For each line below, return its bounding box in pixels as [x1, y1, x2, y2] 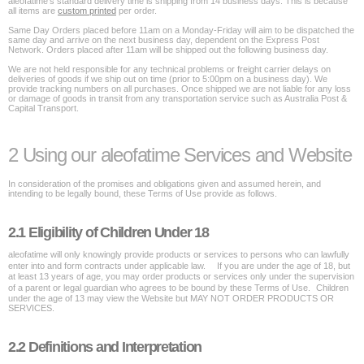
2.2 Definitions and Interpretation [8, 339, 202, 355]
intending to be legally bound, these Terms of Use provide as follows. [8, 188, 277, 198]
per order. [116, 6, 159, 15]
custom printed [58, 6, 116, 15]
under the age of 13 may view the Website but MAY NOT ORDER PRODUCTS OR [8, 293, 334, 303]
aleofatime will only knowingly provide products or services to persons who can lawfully [8, 249, 349, 259]
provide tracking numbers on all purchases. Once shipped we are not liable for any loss [8, 84, 351, 93]
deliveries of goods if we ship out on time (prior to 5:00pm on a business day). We [8, 74, 327, 84]
